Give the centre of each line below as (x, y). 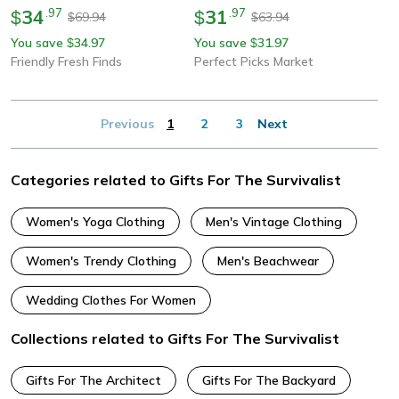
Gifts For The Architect (94, 380)
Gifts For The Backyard (269, 380)
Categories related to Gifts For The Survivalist (176, 179)
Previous (127, 123)
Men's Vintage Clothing (274, 221)
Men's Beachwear (268, 261)
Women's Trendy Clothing (101, 261)
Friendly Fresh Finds (66, 61)
